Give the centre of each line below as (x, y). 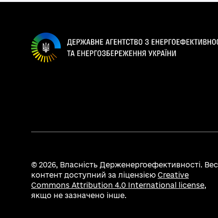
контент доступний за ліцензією (94, 175)
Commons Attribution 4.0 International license (118, 185)
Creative (173, 175)
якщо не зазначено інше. (79, 195)
